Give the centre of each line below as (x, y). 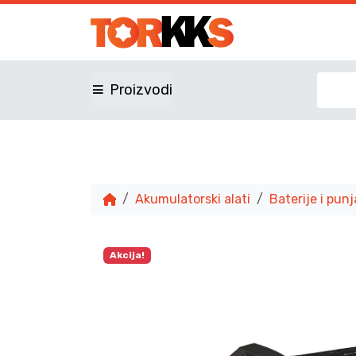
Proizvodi (141, 90)
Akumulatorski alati (193, 199)
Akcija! (127, 255)
